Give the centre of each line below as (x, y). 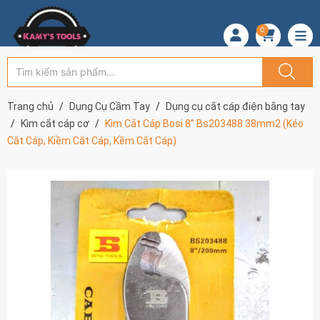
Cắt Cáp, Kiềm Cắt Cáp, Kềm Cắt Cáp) (92, 141)
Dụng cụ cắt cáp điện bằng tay (235, 106)
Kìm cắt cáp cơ (55, 124)
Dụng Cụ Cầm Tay (110, 106)
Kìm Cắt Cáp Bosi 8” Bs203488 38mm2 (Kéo (204, 124)
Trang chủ (30, 106)
